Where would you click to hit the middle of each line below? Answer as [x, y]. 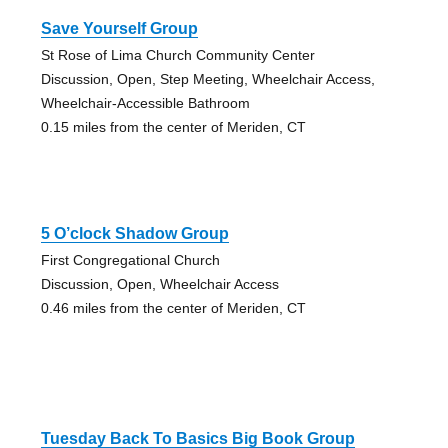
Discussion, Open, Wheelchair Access [159, 283]
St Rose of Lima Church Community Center [177, 54]
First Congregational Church [130, 259]
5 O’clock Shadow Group [134, 233]
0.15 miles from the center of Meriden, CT [173, 126]
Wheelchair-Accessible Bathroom [145, 102]
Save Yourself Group [119, 28]
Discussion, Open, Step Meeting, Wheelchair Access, [207, 78]
